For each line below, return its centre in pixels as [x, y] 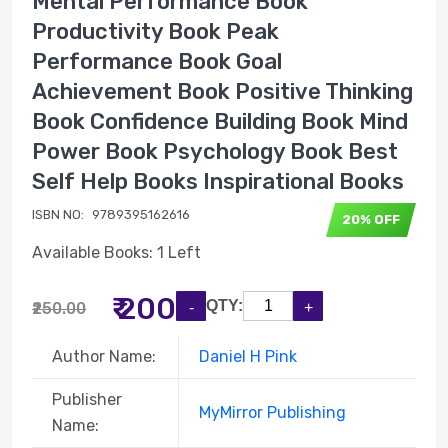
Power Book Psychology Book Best [215, 151]
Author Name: [104, 356]
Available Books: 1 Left [116, 252]
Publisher [87, 399]
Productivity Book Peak [155, 31]
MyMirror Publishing [272, 412]
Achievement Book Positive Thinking [222, 91]
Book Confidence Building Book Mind [220, 121]
